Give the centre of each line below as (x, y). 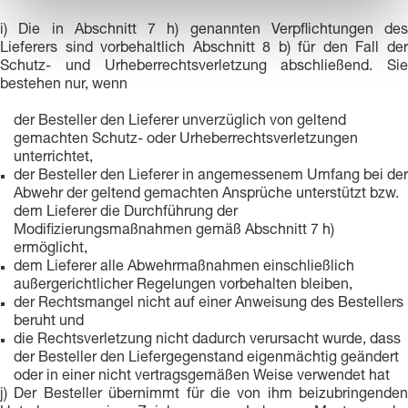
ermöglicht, (51, 250)
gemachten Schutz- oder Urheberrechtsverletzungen (186, 140)
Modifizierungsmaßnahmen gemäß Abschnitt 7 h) (174, 231)
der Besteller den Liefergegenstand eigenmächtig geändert (206, 359)
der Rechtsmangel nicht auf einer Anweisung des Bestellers (209, 304)
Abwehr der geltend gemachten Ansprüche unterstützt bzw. (206, 195)
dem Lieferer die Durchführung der (126, 213)
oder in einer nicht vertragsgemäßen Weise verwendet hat (202, 377)
